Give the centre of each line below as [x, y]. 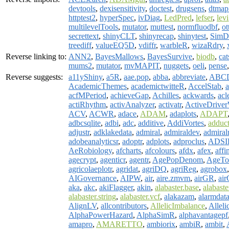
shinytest [192, 36]
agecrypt [82, 159]
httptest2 [82, 17]
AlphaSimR [156, 215]
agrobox [214, 169]
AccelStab [205, 86]
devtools [82, 8]
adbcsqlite [85, 123]
